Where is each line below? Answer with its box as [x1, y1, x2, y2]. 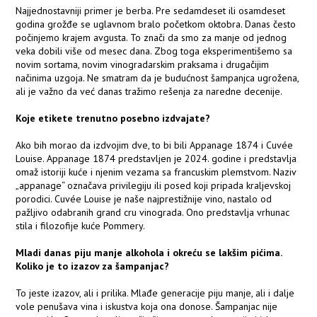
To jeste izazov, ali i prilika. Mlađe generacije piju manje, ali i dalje [16, 287, 295, 300]
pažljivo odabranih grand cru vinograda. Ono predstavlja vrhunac [16, 206, 290, 219]
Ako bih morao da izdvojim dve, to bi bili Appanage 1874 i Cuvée [16, 139, 294, 152]
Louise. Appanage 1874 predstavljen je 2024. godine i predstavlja [16, 152, 297, 166]
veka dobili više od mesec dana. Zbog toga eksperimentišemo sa [16, 45, 293, 58]
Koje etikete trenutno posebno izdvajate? [16, 112, 211, 125]
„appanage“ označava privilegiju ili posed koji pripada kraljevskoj [16, 179, 292, 192]
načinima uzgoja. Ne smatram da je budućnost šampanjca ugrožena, [16, 71, 299, 85]
